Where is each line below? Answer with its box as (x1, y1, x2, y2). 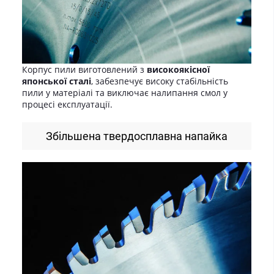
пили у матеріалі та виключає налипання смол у (22, 86, 228, 98)
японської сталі (22, 75, 91, 87)
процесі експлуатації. (22, 98, 113, 110)
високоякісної (147, 63, 210, 75)
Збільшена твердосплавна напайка (46, 129, 228, 143)
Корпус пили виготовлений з (22, 63, 147, 75)
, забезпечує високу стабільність (91, 75, 228, 87)
